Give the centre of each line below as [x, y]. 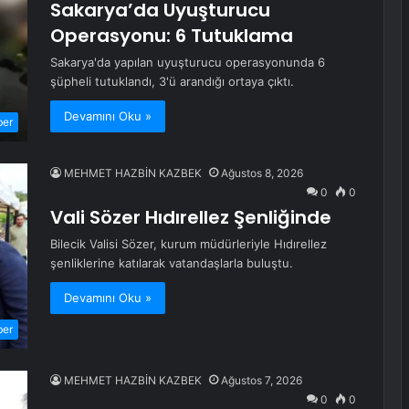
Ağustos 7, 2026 [262, 381]
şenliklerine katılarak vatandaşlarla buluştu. [172, 263]
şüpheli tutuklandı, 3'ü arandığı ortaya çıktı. [172, 81]
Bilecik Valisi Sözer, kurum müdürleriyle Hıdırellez [189, 244]
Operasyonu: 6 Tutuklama [172, 36]
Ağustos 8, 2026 [262, 173]
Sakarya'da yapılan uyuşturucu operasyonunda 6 [188, 62]
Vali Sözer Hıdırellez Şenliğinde [191, 218]
